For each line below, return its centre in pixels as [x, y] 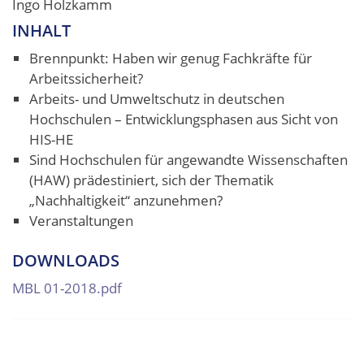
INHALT [41, 30]
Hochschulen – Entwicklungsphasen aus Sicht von [184, 119]
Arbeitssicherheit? [87, 78]
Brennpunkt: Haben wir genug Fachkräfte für [171, 58]
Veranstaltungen [82, 220]
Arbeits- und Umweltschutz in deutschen [157, 98]
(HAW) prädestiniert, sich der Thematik [152, 180]
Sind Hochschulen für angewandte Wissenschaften [189, 159]
